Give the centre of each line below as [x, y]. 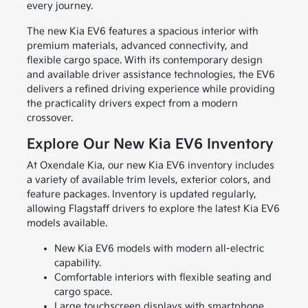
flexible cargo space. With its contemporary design [144, 60]
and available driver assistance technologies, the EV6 [151, 75]
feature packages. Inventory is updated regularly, [141, 195]
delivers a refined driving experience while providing [151, 89]
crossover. [49, 118]
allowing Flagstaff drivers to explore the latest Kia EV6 [153, 209]
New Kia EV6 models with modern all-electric [159, 249]
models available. [67, 223]
